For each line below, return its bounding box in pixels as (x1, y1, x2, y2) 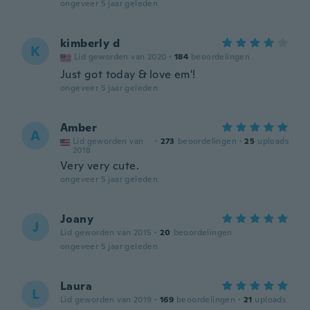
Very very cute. (60, 158, 139, 173)
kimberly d (60, 36, 120, 51)
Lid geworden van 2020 (74, 51, 167, 62)
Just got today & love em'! (60, 67, 196, 82)
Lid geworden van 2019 (60, 294, 152, 305)
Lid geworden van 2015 (60, 227, 152, 238)
